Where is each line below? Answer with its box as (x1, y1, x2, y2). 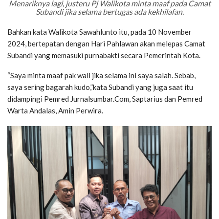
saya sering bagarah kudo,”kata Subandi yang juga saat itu (7, 83, 193, 92)
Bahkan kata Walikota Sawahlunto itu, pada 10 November (7, 27, 192, 37)
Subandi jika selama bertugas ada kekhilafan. (35, 7, 184, 17)
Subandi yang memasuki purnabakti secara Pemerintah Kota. (7, 51, 200, 60)
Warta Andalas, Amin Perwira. (7, 106, 103, 115)
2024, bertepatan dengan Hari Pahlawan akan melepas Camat (7, 39, 205, 48)
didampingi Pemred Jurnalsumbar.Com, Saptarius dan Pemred (7, 94, 202, 104)
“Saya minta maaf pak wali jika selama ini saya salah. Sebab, (7, 71, 196, 80)
